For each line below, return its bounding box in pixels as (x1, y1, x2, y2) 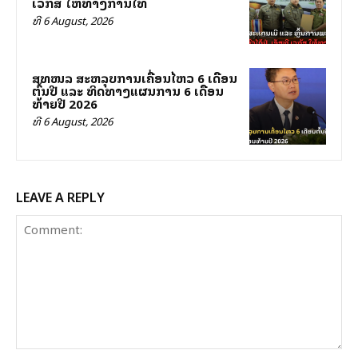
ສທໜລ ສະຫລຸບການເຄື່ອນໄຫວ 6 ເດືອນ (32, 68, 237, 88)
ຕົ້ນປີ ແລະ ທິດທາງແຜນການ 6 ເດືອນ (32, 81, 224, 101)
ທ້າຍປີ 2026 (32, 93, 97, 113)
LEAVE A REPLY (16, 185, 105, 207)
